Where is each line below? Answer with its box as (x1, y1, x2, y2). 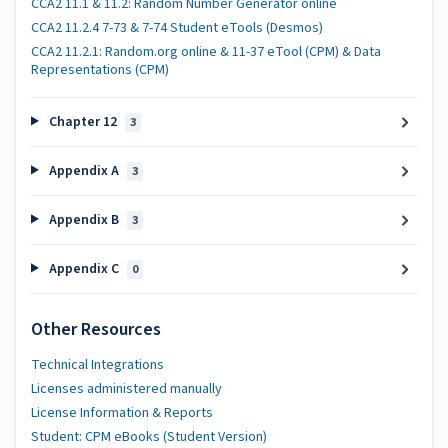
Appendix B (45, 209, 122, 230)
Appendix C (45, 258, 122, 279)
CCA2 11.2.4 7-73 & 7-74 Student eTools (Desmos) (31, 17, 323, 38)
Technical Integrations (31, 355, 164, 375)
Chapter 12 (45, 111, 120, 132)
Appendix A (45, 160, 122, 181)
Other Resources (31, 317, 161, 342)
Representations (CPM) (31, 59, 169, 80)
